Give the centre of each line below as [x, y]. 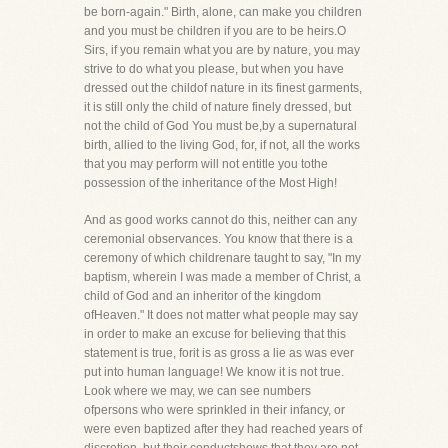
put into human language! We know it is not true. [214, 372]
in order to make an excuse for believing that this [215, 334]
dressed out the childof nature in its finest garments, [223, 88]
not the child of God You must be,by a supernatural [220, 126]
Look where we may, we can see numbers [197, 391]
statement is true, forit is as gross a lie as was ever [219, 353]
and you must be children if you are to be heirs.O [215, 31]
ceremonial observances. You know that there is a [218, 239]
